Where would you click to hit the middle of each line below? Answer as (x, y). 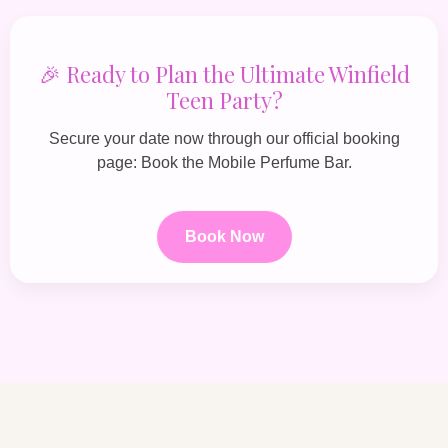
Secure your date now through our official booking (224, 138)
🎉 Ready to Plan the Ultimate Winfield (224, 73)
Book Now (224, 236)
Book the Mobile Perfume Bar (244, 162)
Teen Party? (224, 99)
